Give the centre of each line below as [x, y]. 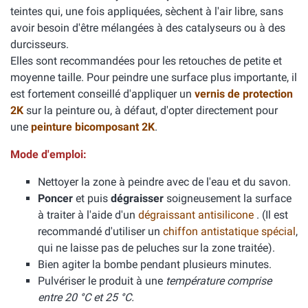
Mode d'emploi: [48, 154]
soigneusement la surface [228, 198]
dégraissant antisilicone [197, 215]
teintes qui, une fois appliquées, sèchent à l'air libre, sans [147, 11]
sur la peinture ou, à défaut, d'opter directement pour [152, 110]
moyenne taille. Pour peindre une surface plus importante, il [154, 77]
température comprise [219, 281]
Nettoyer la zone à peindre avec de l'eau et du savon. [164, 182]
